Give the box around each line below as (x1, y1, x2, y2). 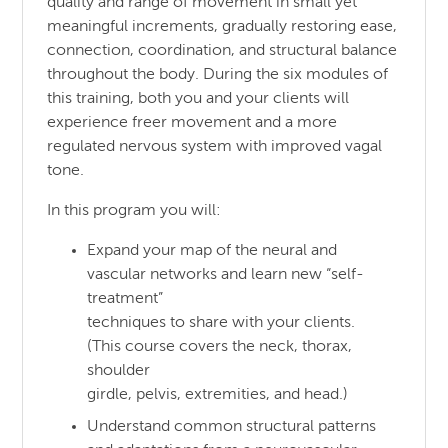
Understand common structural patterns (87, 418, 377, 435)
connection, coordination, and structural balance (47, 42, 398, 59)
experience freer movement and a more (47, 114, 338, 131)
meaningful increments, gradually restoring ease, (47, 18, 398, 35)
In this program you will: (47, 202, 222, 219)
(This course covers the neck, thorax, (87, 338, 353, 355)
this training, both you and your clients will (47, 90, 350, 107)
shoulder (87, 362, 151, 379)
